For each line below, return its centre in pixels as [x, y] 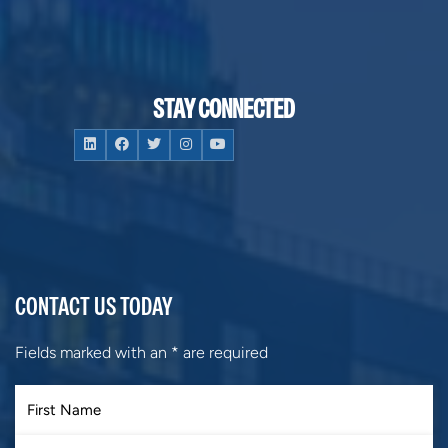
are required [223, 352]
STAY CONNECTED [224, 108]
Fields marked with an [93, 352]
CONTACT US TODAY [93, 305]
